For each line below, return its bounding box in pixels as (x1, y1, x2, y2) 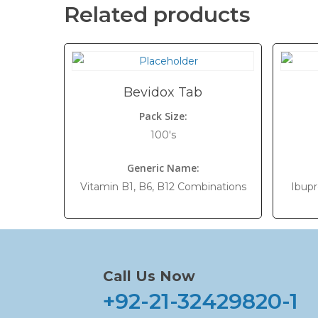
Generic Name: (126, 161, 199, 175)
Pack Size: (138, 109, 187, 123)
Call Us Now (103, 268, 195, 285)
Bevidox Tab (124, 84, 203, 100)
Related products (64, 1, 251, 28)
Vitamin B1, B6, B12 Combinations (79, 180, 246, 193)
